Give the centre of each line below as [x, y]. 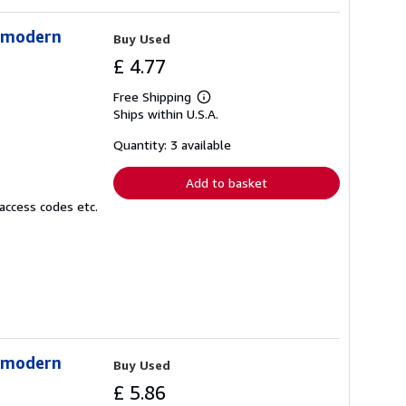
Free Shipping [152, 96]
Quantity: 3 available [172, 144]
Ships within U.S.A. [166, 113]
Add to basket [227, 182]
